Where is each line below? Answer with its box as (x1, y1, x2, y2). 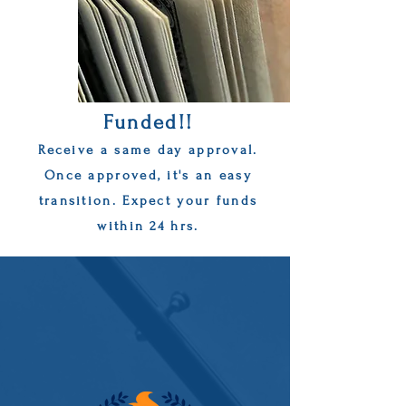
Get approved (123, 287, 198, 305)
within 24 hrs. (97, 218, 199, 234)
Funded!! (102, 111, 194, 134)
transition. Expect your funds (38, 193, 258, 208)
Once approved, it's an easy (43, 168, 253, 183)
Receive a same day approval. (38, 142, 258, 158)
